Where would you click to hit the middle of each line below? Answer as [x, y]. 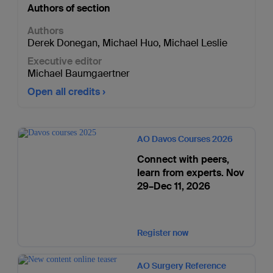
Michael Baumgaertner [78, 74]
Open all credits [63, 92]
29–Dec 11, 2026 [173, 186]
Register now [162, 233]
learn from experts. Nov [190, 173]
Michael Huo [130, 43]
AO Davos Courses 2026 [185, 139]
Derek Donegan [62, 43]
